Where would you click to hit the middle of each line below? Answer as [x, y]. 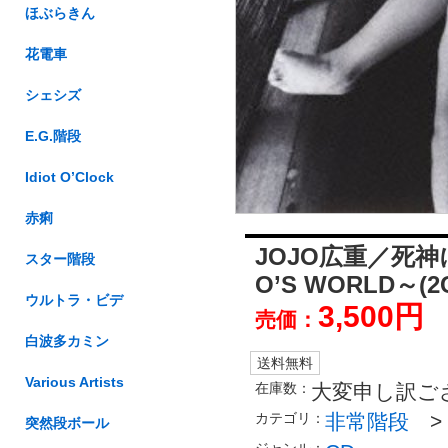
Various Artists [74, 382]
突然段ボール [67, 423]
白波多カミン [67, 341]
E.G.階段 [53, 136]
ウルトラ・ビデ [74, 300]
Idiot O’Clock [69, 177]
